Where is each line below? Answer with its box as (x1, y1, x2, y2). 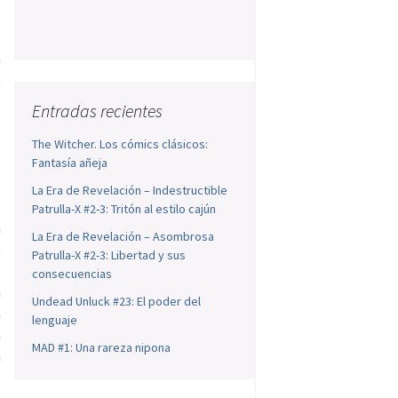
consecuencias (32, 266, 113, 283)
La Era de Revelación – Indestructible (32, 182, 228, 199)
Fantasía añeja (32, 155, 108, 171)
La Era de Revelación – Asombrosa (32, 228, 215, 245)
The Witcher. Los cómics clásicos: (32, 136, 209, 153)
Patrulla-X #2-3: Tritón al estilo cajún (32, 201, 217, 218)
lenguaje (32, 312, 78, 329)
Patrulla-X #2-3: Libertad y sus (32, 247, 187, 264)
